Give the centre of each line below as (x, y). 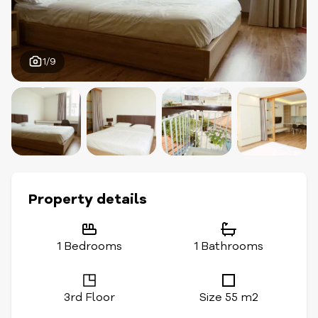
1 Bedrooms (89, 246)
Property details (88, 199)
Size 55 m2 (229, 297)
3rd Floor (89, 297)
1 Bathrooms (229, 246)
